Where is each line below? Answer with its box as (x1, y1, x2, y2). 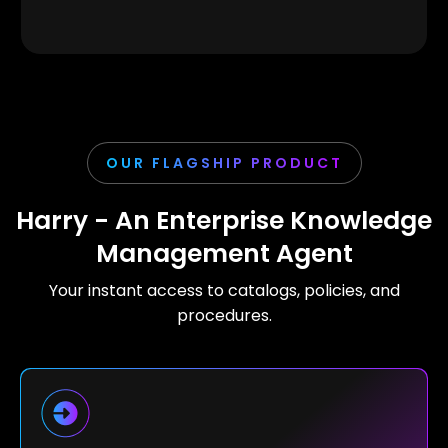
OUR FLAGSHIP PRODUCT (105, 153, 343, 173)
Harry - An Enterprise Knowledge (16, 203, 432, 238)
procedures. (176, 304, 272, 327)
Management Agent (95, 236, 353, 271)
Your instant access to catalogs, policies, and (48, 279, 400, 302)
